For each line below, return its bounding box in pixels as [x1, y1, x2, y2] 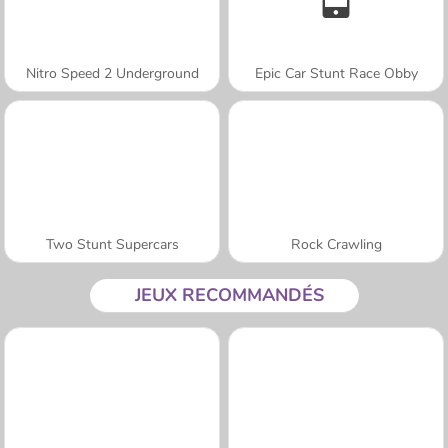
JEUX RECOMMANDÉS [134, 282, 324, 307]
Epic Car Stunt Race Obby [254, 63, 418, 83]
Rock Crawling [290, 234, 382, 254]
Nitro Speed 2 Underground [25, 63, 199, 83]
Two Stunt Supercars [45, 234, 179, 254]
